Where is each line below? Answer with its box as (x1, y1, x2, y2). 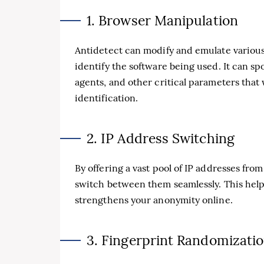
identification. (75, 91, 138, 104)
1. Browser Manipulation (87, 11, 238, 29)
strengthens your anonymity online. (75, 193, 233, 206)
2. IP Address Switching (87, 129, 235, 147)
